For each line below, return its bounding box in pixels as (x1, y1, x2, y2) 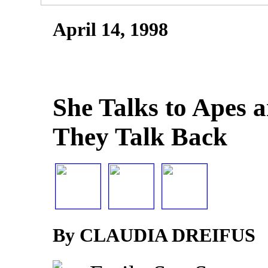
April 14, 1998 (53, 19, 168, 41)
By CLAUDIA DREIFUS (53, 224, 255, 246)
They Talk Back (53, 123, 227, 151)
